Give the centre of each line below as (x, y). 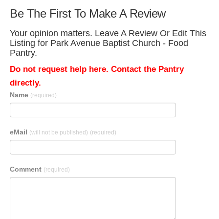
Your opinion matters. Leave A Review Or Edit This (108, 33)
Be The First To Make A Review (88, 13)
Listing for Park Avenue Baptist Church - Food (99, 43)
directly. (25, 83)
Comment (27, 169)
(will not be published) (59, 132)
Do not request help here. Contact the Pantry (97, 69)
